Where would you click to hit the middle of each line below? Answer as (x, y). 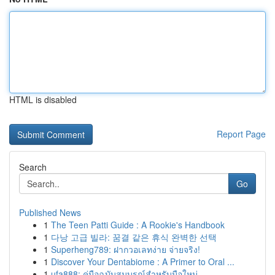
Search (33, 167)
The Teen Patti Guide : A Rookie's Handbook (138, 225)
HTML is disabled (43, 99)
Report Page (241, 134)
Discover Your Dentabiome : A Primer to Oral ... (143, 261)
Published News (50, 212)
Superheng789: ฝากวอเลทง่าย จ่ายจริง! (126, 249)
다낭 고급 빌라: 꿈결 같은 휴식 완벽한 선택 (134, 237)
